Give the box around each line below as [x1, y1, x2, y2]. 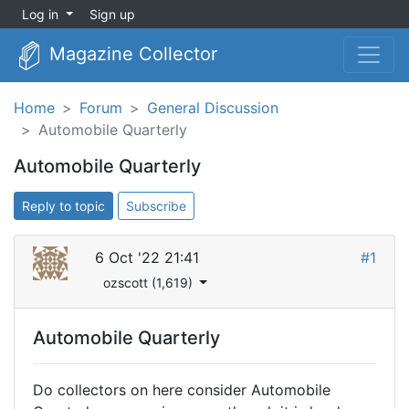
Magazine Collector [44, 43, 217, 65]
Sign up [89, 6, 135, 22]
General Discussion [147, 98, 278, 117]
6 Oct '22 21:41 [94, 247, 199, 267]
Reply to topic [22, 197, 105, 214]
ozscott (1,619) [102, 274, 196, 290]
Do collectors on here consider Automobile [33, 380, 330, 399]
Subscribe [126, 197, 186, 214]
